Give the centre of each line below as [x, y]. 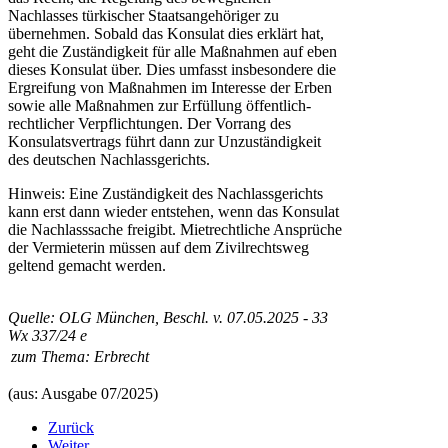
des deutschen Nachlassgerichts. [109, 159]
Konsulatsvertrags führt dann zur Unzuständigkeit [164, 141]
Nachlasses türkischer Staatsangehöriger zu [143, 15]
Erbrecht [121, 356]
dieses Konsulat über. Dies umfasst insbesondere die [172, 69]
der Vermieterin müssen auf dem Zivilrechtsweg [158, 247]
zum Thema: [50, 356]
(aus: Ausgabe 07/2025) [83, 393]
